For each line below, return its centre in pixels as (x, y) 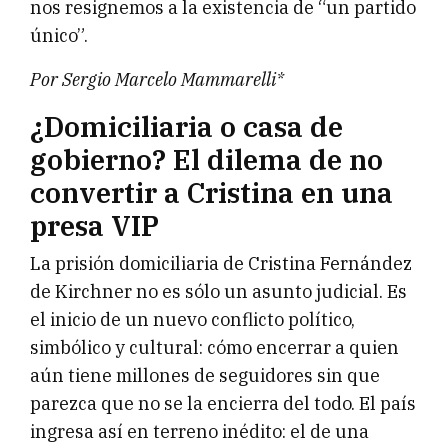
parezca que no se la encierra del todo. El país (223, 404)
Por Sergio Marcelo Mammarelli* (157, 80)
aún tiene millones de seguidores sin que (205, 376)
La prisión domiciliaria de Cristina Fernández (221, 264)
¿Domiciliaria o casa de (186, 127)
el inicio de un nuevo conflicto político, (192, 320)
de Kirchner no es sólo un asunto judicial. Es (218, 292)
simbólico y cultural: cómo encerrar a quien (214, 348)
